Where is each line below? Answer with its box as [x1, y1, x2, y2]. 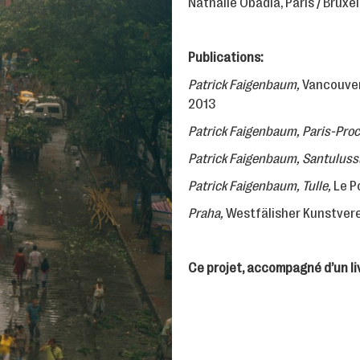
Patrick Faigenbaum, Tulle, [188, 178, 333, 194]
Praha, [188, 205, 226, 221]
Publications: [188, 49, 263, 65]
